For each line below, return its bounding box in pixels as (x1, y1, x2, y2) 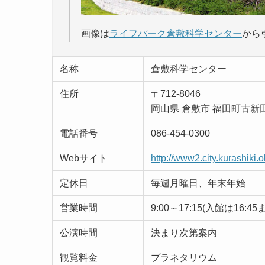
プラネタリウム (151, 253, 217, 263)
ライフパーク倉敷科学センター (109, 28, 242, 38)
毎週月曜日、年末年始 (151, 178, 245, 188)
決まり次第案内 (151, 228, 217, 238)
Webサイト (60, 153, 108, 163)
